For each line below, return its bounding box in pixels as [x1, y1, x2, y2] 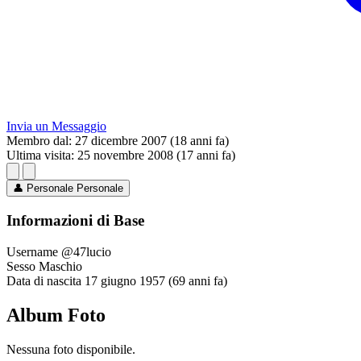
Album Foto [6, 304, 106, 326]
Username [6, 244, 58, 259]
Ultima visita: [6, 148, 74, 163]
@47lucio [61, 244, 111, 259]
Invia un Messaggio [6, 119, 106, 134]
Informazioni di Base [6, 212, 144, 230]
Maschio [39, 259, 82, 273]
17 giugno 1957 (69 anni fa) [85, 273, 227, 288]
